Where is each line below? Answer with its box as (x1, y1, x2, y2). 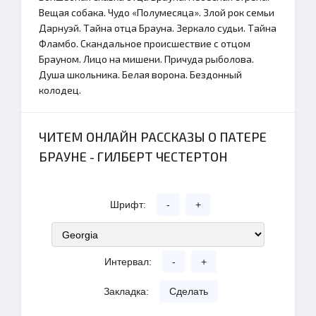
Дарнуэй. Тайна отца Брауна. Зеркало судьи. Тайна (39, 22, 276, 34)
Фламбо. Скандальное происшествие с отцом (39, 37, 250, 49)
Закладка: (103, 286, 149, 297)
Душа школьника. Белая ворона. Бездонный (39, 68, 242, 80)
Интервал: (104, 256, 152, 267)
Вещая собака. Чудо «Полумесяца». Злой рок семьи (39, 6, 274, 18)
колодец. (39, 84, 81, 96)
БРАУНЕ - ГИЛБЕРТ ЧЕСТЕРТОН (39, 149, 228, 164)
